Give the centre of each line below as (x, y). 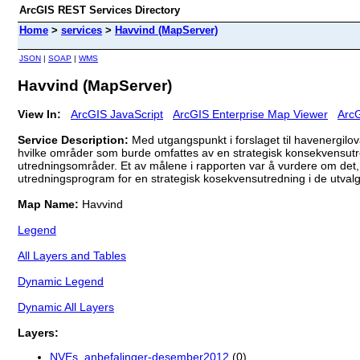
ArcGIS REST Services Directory (100, 10)
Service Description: (75, 139)
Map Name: (50, 204)
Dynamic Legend (61, 281)
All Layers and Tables (72, 255)
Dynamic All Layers (66, 307)
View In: (39, 114)
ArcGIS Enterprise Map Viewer (250, 114)
